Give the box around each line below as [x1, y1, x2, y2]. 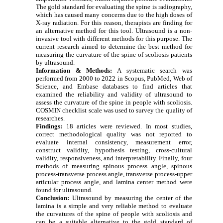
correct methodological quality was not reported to [36, 130, 192, 138]
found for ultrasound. [36, 186, 93, 194]
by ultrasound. [36, 58, 75, 66]
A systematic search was [112, 66, 192, 74]
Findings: [36, 122, 63, 130]
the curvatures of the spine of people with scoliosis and [36, 210, 192, 218]
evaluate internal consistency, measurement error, [36, 138, 192, 146]
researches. [36, 114, 65, 122]
